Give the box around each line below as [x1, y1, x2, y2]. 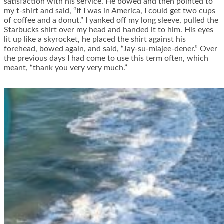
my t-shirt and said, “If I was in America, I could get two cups [4, 7, 215, 15]
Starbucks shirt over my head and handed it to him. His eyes [4, 26, 213, 34]
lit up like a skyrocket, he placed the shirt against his [4, 35, 186, 44]
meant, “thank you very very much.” [4, 64, 127, 72]
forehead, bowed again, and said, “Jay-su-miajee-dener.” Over [4, 45, 217, 53]
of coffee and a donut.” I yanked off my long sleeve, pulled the [4, 16, 218, 25]
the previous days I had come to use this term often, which [4, 54, 208, 63]
